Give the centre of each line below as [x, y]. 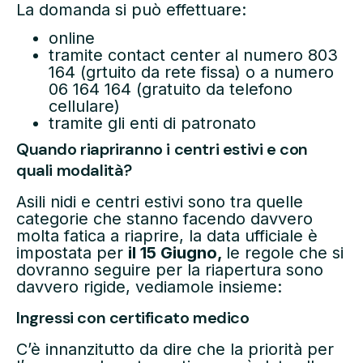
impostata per [72, 252]
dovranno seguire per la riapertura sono [170, 269]
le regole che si [285, 252]
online [72, 38]
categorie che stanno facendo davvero [164, 218]
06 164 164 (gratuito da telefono [171, 89]
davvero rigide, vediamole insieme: [149, 286]
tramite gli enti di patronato [152, 123]
